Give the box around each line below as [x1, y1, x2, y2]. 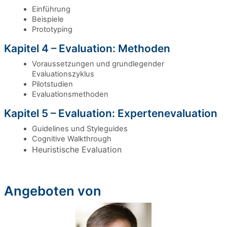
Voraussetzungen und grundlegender [32, 59, 164, 68]
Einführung [32, 5, 70, 14]
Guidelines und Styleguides [32, 124, 128, 133]
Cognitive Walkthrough [32, 134, 111, 143]
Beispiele [32, 15, 64, 24]
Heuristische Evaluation [32, 144, 122, 155]
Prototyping [32, 25, 72, 34]
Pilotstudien [32, 80, 73, 89]
